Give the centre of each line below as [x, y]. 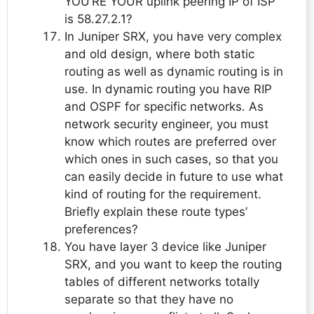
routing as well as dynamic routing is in [174, 72]
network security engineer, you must [166, 124]
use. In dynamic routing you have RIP [168, 89]
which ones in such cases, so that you [171, 159]
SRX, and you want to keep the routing [173, 265]
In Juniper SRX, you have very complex [173, 37]
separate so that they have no [149, 300]
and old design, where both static [159, 54]
